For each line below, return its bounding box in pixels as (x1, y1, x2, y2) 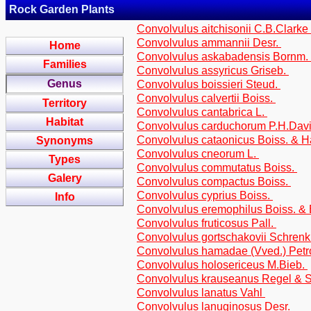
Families (42, 58, 87, 70)
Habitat (46, 116, 83, 128)
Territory (42, 97, 87, 109)
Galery (47, 172, 82, 184)
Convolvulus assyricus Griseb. (137, 65, 289, 76)
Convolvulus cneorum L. (137, 148, 259, 160)
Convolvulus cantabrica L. (137, 106, 267, 118)
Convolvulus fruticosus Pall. (137, 217, 276, 229)
